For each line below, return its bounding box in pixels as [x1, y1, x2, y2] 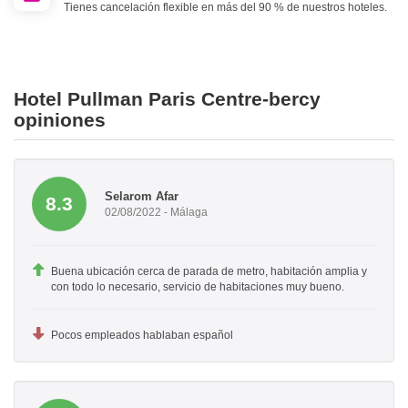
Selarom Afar [105, 189, 178, 203]
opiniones [14, 109, 106, 131]
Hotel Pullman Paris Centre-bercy [14, 88, 321, 110]
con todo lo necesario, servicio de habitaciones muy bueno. [51, 280, 344, 294]
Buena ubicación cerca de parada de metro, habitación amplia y [51, 265, 367, 279]
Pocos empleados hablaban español [51, 329, 233, 342]
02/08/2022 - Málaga [105, 205, 208, 219]
